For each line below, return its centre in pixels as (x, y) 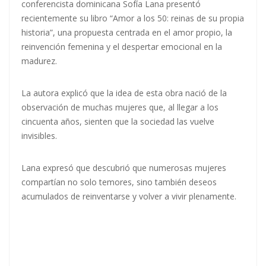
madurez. (39, 61)
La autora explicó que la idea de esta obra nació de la (124, 93)
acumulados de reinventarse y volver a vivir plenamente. (130, 197)
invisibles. (39, 136)
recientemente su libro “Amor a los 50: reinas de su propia (133, 18)
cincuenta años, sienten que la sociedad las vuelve (118, 122)
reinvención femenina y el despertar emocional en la (122, 47)
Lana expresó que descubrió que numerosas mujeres (124, 168)
